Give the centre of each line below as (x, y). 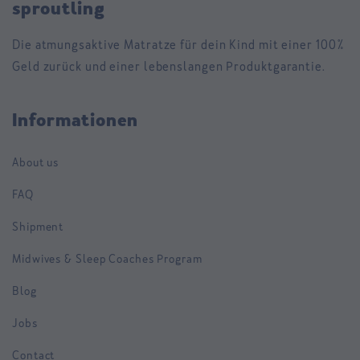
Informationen (76, 121)
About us (36, 162)
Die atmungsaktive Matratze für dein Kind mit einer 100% (178, 45)
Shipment (38, 227)
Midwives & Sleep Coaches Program (107, 259)
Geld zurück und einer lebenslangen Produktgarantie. (169, 67)
